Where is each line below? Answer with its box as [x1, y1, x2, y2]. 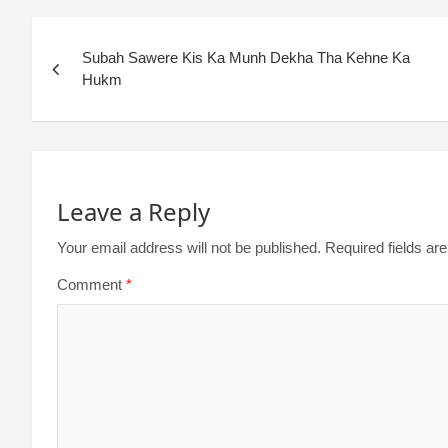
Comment [57, 276, 126, 294]
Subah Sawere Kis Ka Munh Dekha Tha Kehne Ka [82, 49, 410, 67]
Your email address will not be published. [57, 239, 321, 257]
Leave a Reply [57, 195, 210, 229]
